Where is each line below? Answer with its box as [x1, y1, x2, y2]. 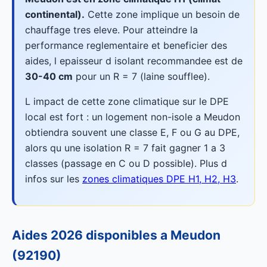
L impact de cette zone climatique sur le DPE [25, 95, 229, 107]
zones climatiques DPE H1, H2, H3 [82, 173, 236, 185]
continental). [25, 8, 85, 20]
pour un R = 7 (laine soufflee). [73, 70, 210, 82]
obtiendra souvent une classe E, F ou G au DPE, [25, 126, 240, 138]
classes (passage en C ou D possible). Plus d [25, 157, 227, 169]
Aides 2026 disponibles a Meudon [12, 228, 221, 243]
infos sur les [25, 173, 82, 185]
